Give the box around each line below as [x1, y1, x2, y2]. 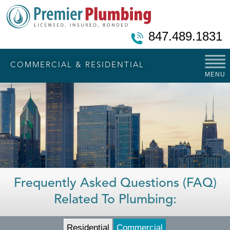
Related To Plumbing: [53, 194, 177, 206]
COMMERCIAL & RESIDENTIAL [10, 62, 144, 69]
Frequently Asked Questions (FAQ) [13, 177, 217, 190]
